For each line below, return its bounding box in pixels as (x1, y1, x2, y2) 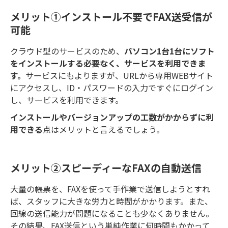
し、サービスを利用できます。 (10, 94, 123, 106)
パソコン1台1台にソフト (124, 45, 215, 58)
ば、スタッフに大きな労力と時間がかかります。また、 (10, 195, 213, 208)
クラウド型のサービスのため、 (10, 45, 124, 58)
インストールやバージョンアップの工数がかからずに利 (10, 111, 214, 124)
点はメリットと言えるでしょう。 (43, 123, 164, 136)
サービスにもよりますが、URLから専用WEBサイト (25, 69, 213, 82)
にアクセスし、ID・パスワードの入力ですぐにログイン (10, 81, 213, 94)
